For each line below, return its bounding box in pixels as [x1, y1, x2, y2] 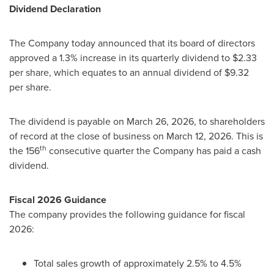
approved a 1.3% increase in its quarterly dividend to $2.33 [9, 51, 257, 65]
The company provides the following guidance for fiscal [9, 207, 245, 221]
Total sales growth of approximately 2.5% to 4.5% [34, 256, 242, 270]
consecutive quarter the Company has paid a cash [46, 144, 261, 158]
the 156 [9, 144, 40, 158]
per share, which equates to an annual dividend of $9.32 [9, 65, 249, 80]
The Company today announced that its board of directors [9, 36, 255, 50]
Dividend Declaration [9, 2, 101, 16]
